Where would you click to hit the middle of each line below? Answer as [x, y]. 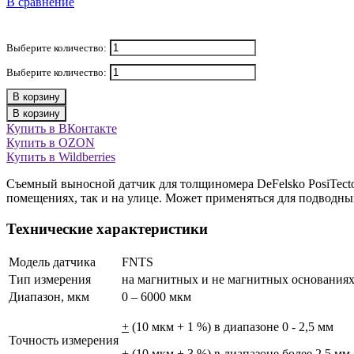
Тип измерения [50, 279]
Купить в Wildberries [61, 157]
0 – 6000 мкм [156, 296]
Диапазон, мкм [49, 296]
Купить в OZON [51, 143]
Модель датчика [52, 262]
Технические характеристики [107, 228]
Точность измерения [64, 340]
